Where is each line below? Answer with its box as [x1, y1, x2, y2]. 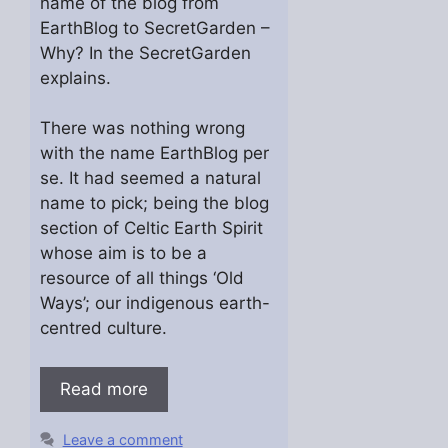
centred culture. [39, 318, 167, 339]
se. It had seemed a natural [39, 168, 261, 189]
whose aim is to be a [39, 243, 207, 264]
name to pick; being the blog [39, 193, 269, 214]
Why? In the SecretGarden [39, 42, 251, 63]
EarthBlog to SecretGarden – [39, 17, 270, 38]
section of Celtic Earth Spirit [39, 218, 263, 239]
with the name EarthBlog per [39, 143, 269, 164]
